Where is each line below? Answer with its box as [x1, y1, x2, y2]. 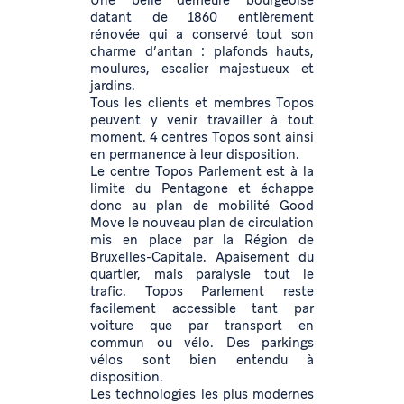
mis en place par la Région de [90, 232, 314, 249]
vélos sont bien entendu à [90, 352, 314, 369]
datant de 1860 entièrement [90, 9, 314, 26]
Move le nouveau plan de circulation [90, 215, 314, 232]
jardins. [90, 78, 135, 95]
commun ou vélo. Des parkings [90, 335, 314, 352]
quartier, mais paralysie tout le [90, 266, 314, 283]
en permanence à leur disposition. [90, 146, 299, 163]
